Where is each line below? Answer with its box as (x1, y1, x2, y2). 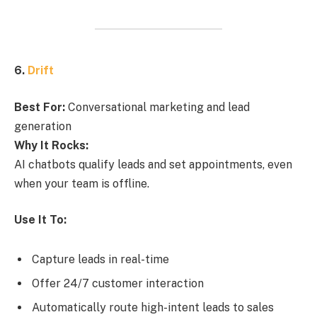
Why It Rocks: (14, 138, 88, 152)
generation (14, 119, 71, 133)
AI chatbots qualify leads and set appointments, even (14, 157, 292, 171)
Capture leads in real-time (32, 252, 169, 266)
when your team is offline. (14, 176, 149, 190)
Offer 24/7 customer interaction (32, 276, 204, 290)
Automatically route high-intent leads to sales (32, 300, 274, 314)
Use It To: (14, 213, 67, 227)
